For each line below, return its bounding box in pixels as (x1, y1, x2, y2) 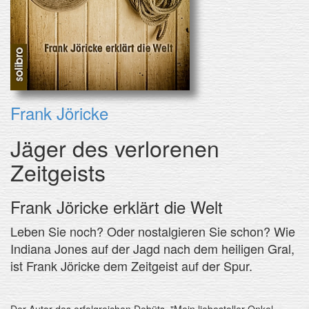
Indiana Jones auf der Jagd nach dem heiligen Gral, (10, 239, 295, 257)
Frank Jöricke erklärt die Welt (10, 194, 223, 219)
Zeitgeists (10, 155, 106, 188)
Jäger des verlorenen (10, 131, 219, 163)
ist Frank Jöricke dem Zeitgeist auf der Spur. (10, 256, 252, 275)
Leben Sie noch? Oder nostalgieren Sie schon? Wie (10, 221, 295, 240)
